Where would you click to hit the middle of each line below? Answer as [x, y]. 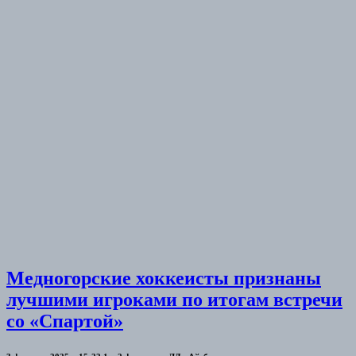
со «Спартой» [65, 321]
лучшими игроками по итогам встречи [174, 299]
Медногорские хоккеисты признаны [164, 278]
